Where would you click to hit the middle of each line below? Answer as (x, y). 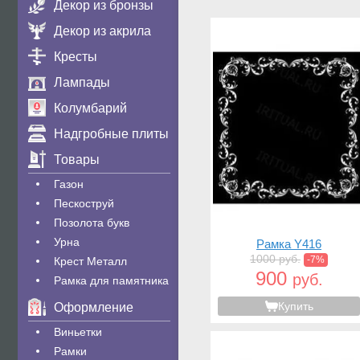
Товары (77, 160)
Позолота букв (92, 223)
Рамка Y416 (289, 244)
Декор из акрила (102, 31)
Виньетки (78, 332)
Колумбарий (90, 108)
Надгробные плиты (111, 134)
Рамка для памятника (111, 280)
